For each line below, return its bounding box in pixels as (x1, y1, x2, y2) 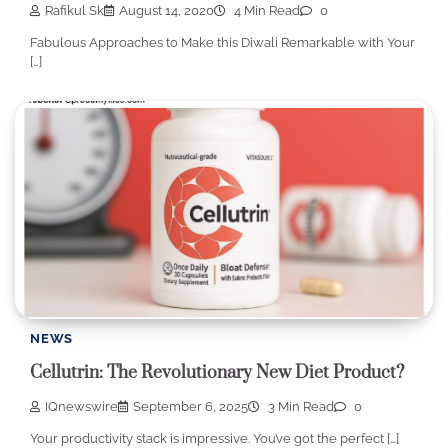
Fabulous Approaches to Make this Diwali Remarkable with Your (30, 35, 415, 51)
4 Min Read (231, 3, 300, 19)
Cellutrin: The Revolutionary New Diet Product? (30, 362, 404, 385)
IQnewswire (45, 399, 118, 415)
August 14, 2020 (119, 3, 214, 19)
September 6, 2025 (133, 399, 248, 415)
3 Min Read (265, 399, 334, 415)
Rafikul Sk (45, 3, 104, 19)
